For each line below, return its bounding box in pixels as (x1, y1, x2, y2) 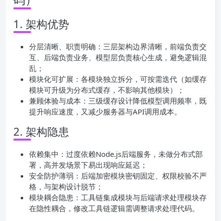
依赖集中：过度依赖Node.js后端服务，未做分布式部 (29, 148, 203, 159)
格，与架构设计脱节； (29, 181, 103, 191)
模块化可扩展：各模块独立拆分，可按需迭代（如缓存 (29, 74, 207, 84)
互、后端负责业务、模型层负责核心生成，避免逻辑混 (29, 52, 207, 62)
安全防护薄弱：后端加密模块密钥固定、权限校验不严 (29, 170, 207, 181)
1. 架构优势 (13, 16, 69, 31)
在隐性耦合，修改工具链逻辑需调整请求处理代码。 (29, 203, 199, 213)
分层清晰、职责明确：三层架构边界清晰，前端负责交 (29, 41, 207, 51)
